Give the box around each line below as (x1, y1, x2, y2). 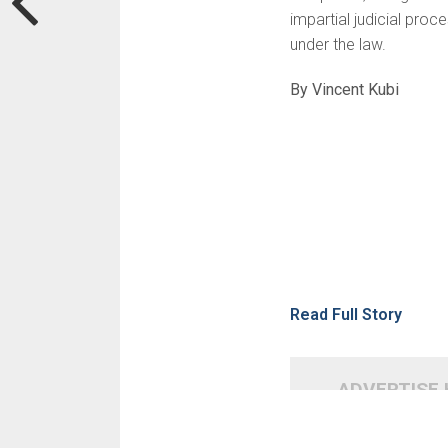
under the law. (289, 34, 386, 54)
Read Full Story (289, 304, 402, 324)
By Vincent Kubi (289, 79, 399, 99)
